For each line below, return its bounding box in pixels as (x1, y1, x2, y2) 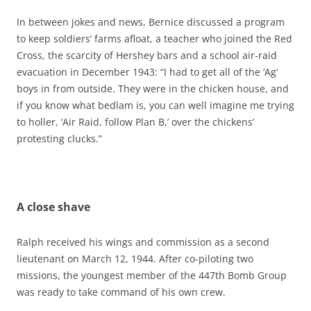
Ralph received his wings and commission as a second (17, 235, 269, 249)
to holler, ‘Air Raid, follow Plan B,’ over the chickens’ (17, 115, 254, 128)
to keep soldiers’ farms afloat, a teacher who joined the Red (17, 31, 292, 45)
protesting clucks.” (17, 131, 102, 145)
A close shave (17, 199, 90, 215)
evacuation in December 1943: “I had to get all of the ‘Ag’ (17, 65, 278, 78)
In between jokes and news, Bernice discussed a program (17, 15, 285, 28)
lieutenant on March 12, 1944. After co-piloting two (17, 251, 253, 265)
